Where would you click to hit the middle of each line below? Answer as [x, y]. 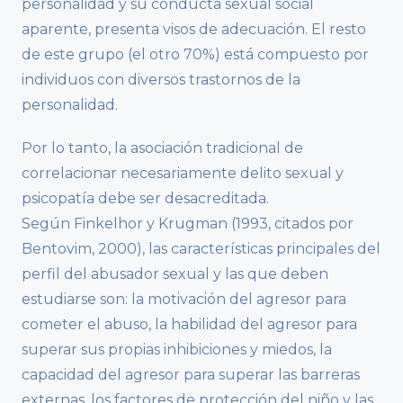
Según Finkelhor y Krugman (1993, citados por [188, 223]
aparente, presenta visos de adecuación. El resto [194, 29]
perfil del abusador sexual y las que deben [175, 273]
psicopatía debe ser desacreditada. [145, 198]
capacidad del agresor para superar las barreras [191, 374]
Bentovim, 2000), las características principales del [201, 248]
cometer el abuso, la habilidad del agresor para [189, 324]
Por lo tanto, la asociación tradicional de [162, 148]
